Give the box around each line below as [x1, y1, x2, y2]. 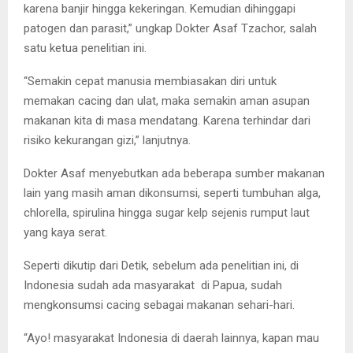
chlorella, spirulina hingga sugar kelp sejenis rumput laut [24, 205, 310, 220]
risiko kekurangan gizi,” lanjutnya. [24, 132, 191, 147]
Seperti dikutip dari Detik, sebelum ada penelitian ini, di [24, 258, 299, 273]
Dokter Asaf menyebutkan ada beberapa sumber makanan [24, 165, 325, 180]
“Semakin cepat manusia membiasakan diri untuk [24, 73, 277, 88]
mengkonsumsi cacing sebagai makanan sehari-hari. [24, 297, 295, 312]
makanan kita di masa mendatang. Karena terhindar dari [24, 113, 310, 128]
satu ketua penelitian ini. [24, 40, 147, 55]
